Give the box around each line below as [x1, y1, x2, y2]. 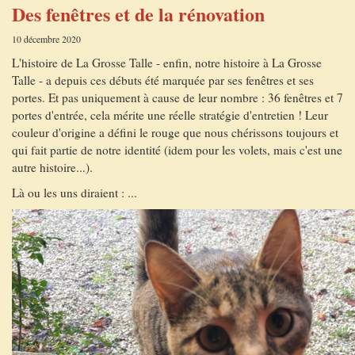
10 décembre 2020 [12, 32, 81, 45]
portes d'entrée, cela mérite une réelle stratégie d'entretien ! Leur [12, 107, 328, 123]
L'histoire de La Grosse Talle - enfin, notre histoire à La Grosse [12, 55, 322, 71]
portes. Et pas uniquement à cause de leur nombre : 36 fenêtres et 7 [12, 90, 343, 105]
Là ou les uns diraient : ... [12, 185, 137, 200]
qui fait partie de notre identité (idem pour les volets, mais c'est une [12, 142, 342, 158]
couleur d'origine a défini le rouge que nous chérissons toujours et [12, 124, 338, 140]
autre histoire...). [12, 159, 93, 175]
